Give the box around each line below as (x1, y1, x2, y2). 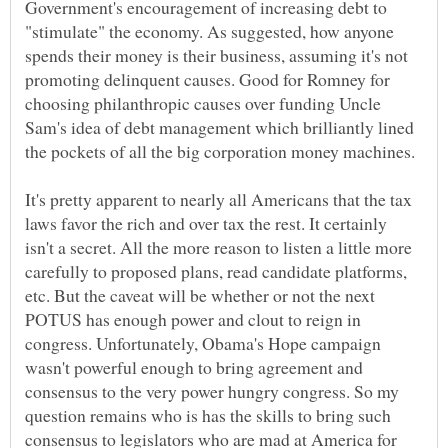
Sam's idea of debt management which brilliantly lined (25, 115, 414, 140)
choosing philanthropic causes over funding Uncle (25, 91, 381, 116)
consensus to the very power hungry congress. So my (25, 379, 399, 404)
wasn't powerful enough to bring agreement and (25, 355, 363, 380)
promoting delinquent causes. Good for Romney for (25, 67, 390, 92)
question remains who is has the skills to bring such (25, 403, 391, 428)
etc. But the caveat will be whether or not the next (25, 283, 375, 308)
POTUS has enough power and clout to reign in (25, 307, 361, 332)
